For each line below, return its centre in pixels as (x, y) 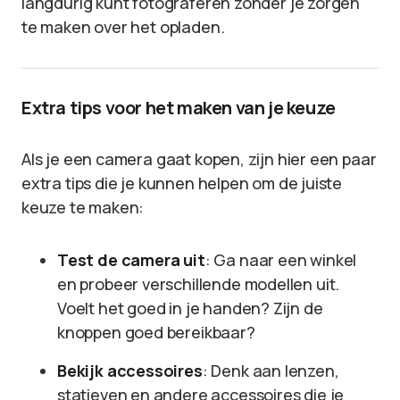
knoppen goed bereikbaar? (156, 332)
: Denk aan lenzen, (271, 371)
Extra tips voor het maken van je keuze (179, 108)
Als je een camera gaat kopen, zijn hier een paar (199, 159)
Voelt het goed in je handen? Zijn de (190, 308)
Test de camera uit (131, 260)
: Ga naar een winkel (281, 260)
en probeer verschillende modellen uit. (199, 284)
